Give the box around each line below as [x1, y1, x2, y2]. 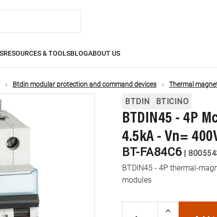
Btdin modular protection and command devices [13, 80, 156, 88]
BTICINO [155, 96, 188, 106]
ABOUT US [88, 49, 121, 57]
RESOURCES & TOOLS [3, 49, 71, 57]
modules [122, 175, 152, 185]
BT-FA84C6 [122, 145, 182, 159]
